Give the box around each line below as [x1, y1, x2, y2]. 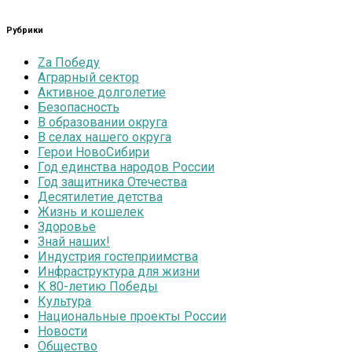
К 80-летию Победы [38, 278, 158, 294]
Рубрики [6, 24, 43, 35]
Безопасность [38, 99, 119, 115]
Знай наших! [38, 233, 110, 249]
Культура [38, 293, 91, 309]
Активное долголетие [38, 84, 166, 100]
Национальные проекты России [38, 308, 226, 324]
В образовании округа [38, 114, 167, 130]
